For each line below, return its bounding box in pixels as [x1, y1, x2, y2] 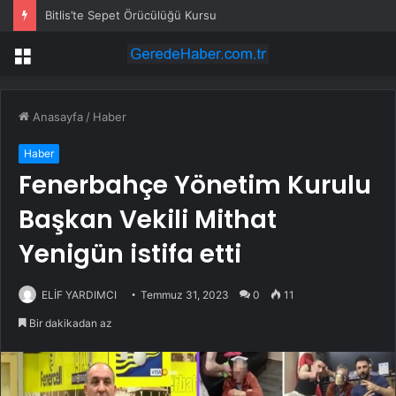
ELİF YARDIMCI [42, 288, 117, 302]
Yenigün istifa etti [19, 237, 241, 272]
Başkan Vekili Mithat [19, 202, 277, 238]
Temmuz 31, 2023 [141, 288, 229, 302]
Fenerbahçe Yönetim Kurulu [19, 168, 371, 203]
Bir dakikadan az [27, 316, 112, 331]
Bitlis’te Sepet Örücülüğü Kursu [45, 8, 217, 22]
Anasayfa [29, 110, 83, 125]
